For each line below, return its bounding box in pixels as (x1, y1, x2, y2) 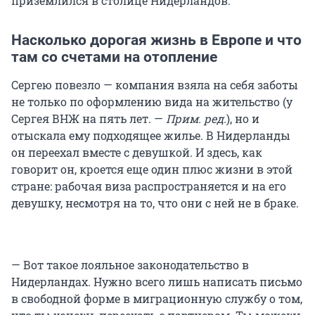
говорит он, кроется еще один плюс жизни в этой (11, 162, 292, 177)
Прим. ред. (166, 111, 226, 127)
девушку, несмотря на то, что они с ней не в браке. (11, 195, 299, 211)
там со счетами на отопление (11, 49, 217, 66)
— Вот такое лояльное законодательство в (11, 257, 249, 273)
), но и (226, 111, 259, 127)
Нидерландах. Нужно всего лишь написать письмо (11, 274, 302, 290)
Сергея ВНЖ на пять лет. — (11, 111, 166, 127)
